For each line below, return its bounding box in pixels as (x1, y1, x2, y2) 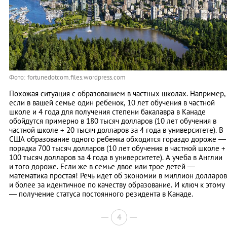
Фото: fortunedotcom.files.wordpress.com (9, 73, 126, 82)
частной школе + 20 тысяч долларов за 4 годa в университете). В (9, 125, 223, 135)
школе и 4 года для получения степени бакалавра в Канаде (9, 107, 206, 117)
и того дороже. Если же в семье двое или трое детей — (9, 162, 195, 172)
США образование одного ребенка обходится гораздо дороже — (9, 134, 226, 144)
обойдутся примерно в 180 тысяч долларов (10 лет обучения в (9, 116, 216, 126)
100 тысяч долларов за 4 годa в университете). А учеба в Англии (9, 153, 222, 163)
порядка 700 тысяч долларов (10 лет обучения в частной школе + (9, 143, 225, 154)
